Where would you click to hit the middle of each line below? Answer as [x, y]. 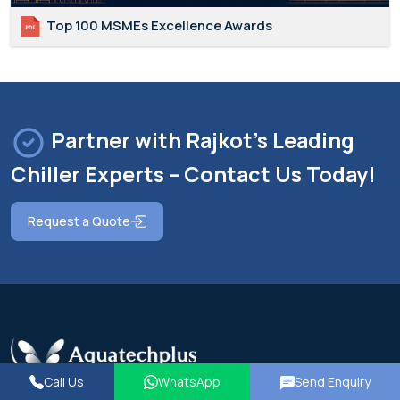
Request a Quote [79, 221]
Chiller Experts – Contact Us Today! [193, 174]
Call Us [64, 382]
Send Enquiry [332, 382]
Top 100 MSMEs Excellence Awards [158, 25]
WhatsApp [189, 382]
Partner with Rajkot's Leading [200, 141]
